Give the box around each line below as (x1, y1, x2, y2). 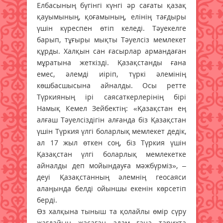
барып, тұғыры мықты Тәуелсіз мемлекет (37, 34, 186, 44)
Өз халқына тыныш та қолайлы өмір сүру (37, 206, 186, 216)
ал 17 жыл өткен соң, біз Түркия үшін (37, 137, 186, 147)
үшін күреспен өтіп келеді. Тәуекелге (37, 23, 186, 33)
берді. (37, 195, 57, 205)
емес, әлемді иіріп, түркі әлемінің (37, 69, 186, 79)
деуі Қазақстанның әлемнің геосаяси (37, 172, 186, 182)
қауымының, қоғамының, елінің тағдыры (37, 11, 186, 21)
